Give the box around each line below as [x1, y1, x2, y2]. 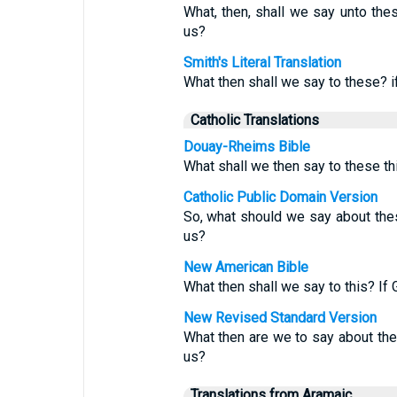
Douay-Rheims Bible [183, 138, 310, 155]
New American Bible [183, 259, 308, 276]
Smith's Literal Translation [183, 54, 341, 71]
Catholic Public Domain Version [183, 189, 378, 206]
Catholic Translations [190, 112, 319, 128]
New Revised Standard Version [183, 309, 377, 326]
